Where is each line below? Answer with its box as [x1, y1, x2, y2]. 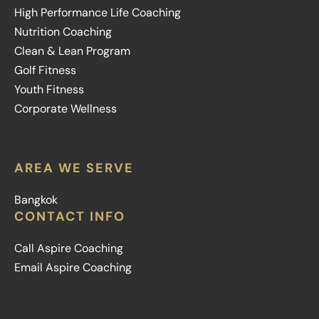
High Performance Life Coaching [14, 4, 181, 20]
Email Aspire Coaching [14, 259, 132, 275]
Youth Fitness [14, 81, 84, 97]
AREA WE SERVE [14, 159, 134, 177]
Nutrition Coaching [14, 23, 112, 39]
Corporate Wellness [14, 100, 117, 116]
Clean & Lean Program [14, 43, 130, 58]
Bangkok [14, 192, 58, 207]
